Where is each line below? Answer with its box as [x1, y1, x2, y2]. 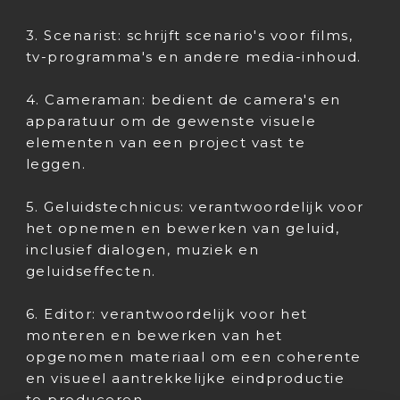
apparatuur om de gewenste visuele [25, 112, 317, 129]
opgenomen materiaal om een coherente [25, 348, 362, 365]
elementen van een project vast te [25, 134, 306, 151]
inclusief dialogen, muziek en [25, 241, 260, 258]
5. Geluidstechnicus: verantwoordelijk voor [25, 198, 364, 215]
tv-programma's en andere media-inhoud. [25, 48, 362, 65]
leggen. [25, 155, 87, 172]
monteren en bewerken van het [25, 327, 283, 344]
